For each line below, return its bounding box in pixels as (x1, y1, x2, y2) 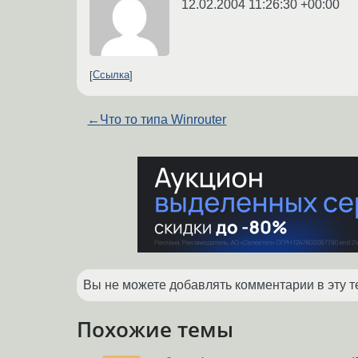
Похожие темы (77, 315, 233, 343)
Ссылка (93, 69, 129, 82)
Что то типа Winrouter (100, 112, 227, 126)
